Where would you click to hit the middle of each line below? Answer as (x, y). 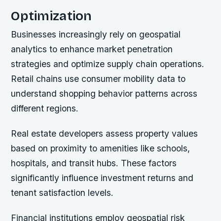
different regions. (45, 109)
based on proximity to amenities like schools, (101, 148)
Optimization (52, 16)
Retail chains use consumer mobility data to (98, 79)
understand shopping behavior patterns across (104, 94)
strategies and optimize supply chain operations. (108, 64)
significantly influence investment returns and (102, 178)
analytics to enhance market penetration (92, 49)
